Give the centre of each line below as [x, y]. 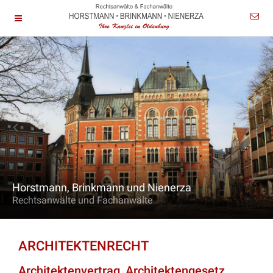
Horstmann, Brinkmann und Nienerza [102, 187]
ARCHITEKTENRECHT [83, 246]
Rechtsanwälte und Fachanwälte [82, 200]
